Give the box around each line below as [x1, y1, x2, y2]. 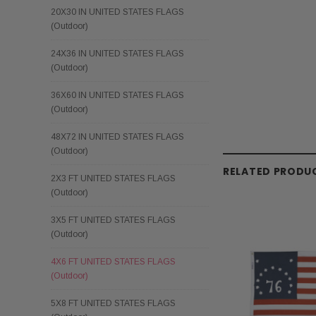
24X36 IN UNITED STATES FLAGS [51, 48, 184, 59]
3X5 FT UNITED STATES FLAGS [51, 214, 176, 225]
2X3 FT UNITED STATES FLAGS [51, 173, 176, 183]
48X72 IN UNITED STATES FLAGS [51, 131, 184, 142]
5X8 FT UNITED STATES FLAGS [51, 298, 176, 308]
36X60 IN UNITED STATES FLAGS [51, 90, 184, 100]
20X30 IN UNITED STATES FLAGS [51, 6, 184, 17]
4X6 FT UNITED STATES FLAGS [51, 256, 176, 267]
